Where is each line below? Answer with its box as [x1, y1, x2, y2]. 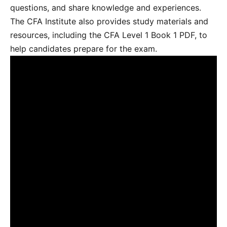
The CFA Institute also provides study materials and [10, 16, 208, 27]
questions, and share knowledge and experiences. [10, 3, 201, 13]
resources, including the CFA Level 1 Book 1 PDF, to [10, 30, 207, 41]
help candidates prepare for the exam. [10, 44, 157, 54]
